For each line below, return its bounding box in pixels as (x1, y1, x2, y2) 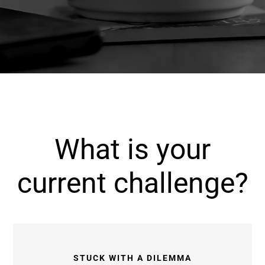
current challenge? (17, 166, 248, 201)
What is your (54, 132, 211, 167)
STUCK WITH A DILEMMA (73, 253, 192, 263)
